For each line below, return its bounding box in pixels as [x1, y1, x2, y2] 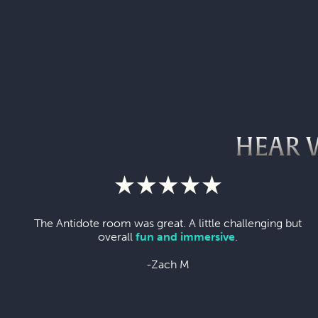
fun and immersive [136, 229, 236, 243]
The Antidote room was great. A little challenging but [34, 216, 302, 230]
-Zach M [146, 257, 190, 271]
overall [98, 229, 136, 243]
